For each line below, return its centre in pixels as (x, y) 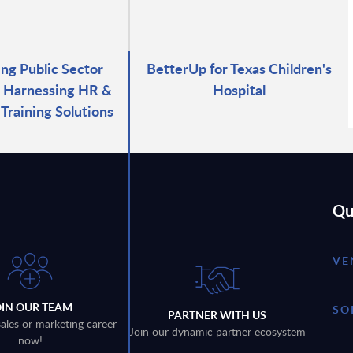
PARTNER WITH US (217, 315)
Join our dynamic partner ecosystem (217, 332)
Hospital (240, 89)
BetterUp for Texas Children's (240, 68)
